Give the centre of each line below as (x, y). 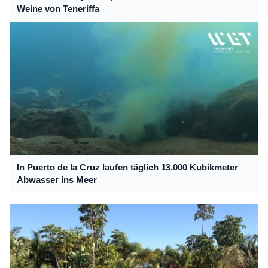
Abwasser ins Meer (57, 180)
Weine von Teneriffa (58, 9)
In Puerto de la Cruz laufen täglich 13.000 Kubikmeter (127, 167)
